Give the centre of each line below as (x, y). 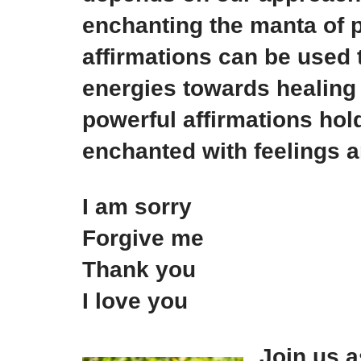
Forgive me (143, 238)
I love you (135, 301)
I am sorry (137, 207)
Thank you (139, 270)
